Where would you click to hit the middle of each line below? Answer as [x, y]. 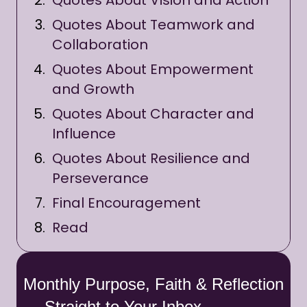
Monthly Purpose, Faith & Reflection [153, 284]
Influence [84, 134]
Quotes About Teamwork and [153, 25]
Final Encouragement [126, 203]
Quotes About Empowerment [153, 70]
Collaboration [100, 45]
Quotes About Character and [153, 114]
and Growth [93, 89]
